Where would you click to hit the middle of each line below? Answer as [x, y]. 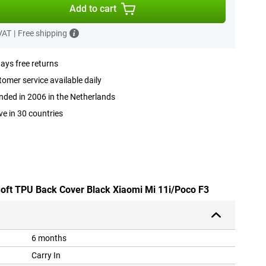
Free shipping [42, 33]
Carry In [46, 256]
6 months [49, 238]
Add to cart [93, 9]
